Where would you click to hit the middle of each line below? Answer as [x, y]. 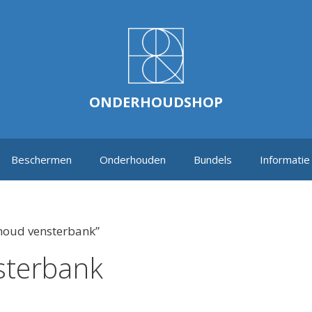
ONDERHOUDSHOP [156, 102]
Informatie [285, 159]
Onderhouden [133, 159]
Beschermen [41, 159]
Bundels [213, 159]
